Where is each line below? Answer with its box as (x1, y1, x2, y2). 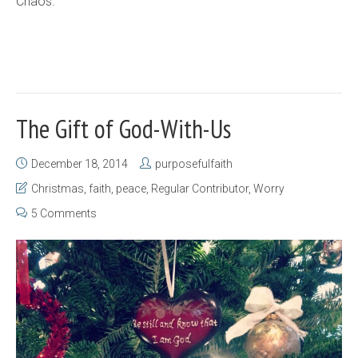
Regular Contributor (151, 181, 249, 195)
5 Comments (31, 206, 97, 220)
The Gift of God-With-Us (16, 111, 231, 145)
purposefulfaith (155, 157, 233, 170)
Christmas (31, 181, 84, 195)
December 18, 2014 (31, 157, 128, 170)
